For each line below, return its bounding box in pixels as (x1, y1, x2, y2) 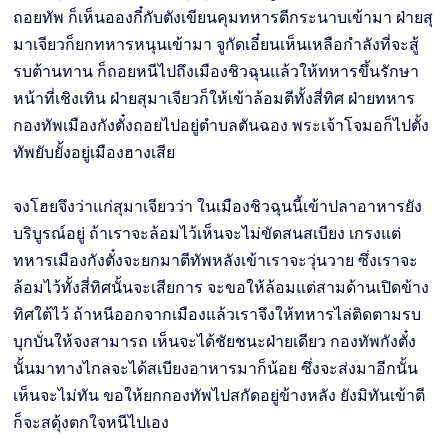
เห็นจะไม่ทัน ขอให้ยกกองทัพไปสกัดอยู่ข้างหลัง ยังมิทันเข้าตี (13, 386, 426, 406)
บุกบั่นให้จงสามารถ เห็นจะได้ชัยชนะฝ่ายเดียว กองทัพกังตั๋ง (13, 332, 417, 352)
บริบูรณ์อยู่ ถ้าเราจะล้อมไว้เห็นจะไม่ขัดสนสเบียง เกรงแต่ (13, 224, 402, 244)
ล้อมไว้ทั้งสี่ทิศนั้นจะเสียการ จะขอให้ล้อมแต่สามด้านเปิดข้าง (13, 278, 430, 298)
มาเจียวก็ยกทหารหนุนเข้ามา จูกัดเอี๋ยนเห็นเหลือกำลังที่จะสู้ (13, 35, 420, 55)
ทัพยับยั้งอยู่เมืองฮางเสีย (13, 143, 176, 163)
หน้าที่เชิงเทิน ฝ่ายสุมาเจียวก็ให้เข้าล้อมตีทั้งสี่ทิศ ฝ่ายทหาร (13, 89, 416, 109)
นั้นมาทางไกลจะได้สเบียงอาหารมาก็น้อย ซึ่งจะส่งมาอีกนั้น (13, 359, 419, 379)
